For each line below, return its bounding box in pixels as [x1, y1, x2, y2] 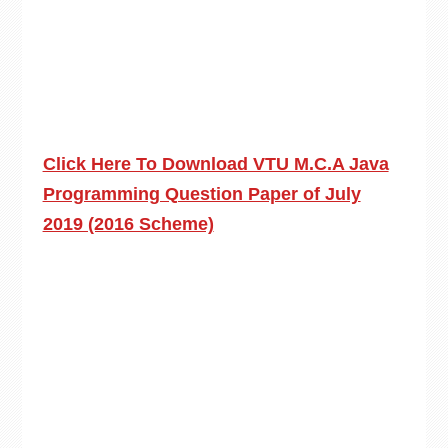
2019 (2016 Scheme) [42, 214, 214, 234]
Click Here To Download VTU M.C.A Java [42, 154, 389, 174]
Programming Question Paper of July [42, 184, 361, 204]
